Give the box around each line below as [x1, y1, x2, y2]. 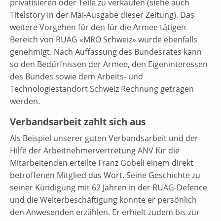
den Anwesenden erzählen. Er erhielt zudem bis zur [10, 206, 200, 218]
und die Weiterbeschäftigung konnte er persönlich [10, 194, 197, 205]
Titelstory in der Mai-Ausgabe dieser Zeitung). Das [10, 9, 194, 20]
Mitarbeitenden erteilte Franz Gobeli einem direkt [10, 157, 193, 168]
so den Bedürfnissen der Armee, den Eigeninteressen [10, 58, 208, 70]
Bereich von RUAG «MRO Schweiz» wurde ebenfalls [10, 34, 197, 45]
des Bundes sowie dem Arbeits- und [10, 71, 143, 82]
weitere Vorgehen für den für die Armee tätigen [10, 21, 186, 33]
